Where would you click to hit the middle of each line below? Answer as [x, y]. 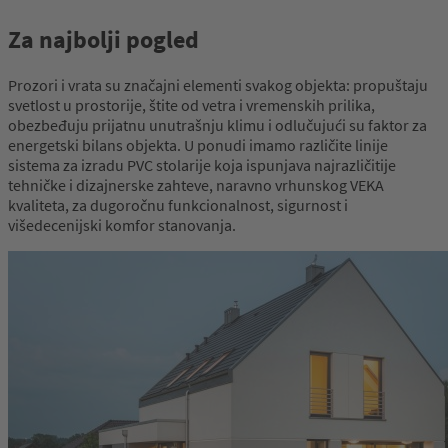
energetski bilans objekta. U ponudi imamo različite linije [198, 145]
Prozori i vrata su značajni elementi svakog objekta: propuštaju [218, 85]
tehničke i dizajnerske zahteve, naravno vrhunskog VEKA [196, 185]
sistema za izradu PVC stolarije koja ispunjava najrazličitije [202, 165]
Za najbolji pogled [103, 40]
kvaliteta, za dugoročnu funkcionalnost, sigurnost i [178, 205]
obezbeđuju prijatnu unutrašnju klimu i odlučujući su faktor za [217, 125]
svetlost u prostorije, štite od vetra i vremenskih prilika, [191, 105]
